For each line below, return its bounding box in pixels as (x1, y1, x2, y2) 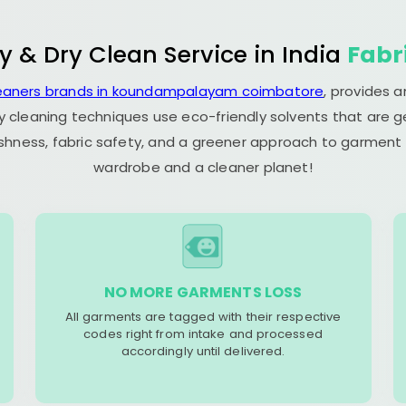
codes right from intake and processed (83, 325, 323, 343)
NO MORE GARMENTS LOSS (103, 282, 303, 303)
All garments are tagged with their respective (64, 308, 342, 325)
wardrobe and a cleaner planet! (93, 158, 313, 177)
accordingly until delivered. (121, 343, 285, 360)
